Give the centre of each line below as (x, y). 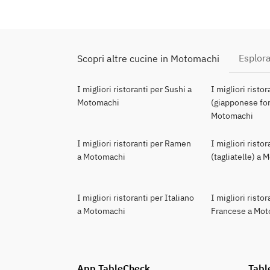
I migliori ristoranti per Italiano (136, 198)
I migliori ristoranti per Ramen (134, 143)
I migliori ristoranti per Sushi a (134, 89)
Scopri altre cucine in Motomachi (148, 58)
